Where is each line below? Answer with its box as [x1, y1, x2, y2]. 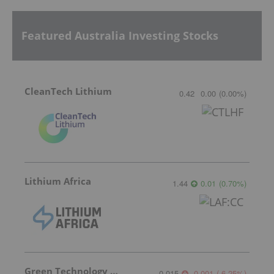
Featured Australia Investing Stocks [21, 28, 218, 43]
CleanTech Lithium [24, 84, 112, 97]
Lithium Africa [24, 174, 91, 187]
